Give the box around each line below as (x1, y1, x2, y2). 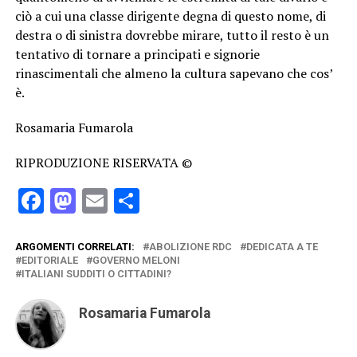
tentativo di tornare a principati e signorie (14, 45, 260, 63)
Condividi (139, 185, 240, 216)
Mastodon (75, 185, 188, 216)
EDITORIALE (21, 253, 78, 266)
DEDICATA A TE (245, 240, 318, 253)
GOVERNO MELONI (92, 253, 180, 266)
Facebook (43, 185, 150, 216)
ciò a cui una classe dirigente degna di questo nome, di (14, 6, 326, 25)
